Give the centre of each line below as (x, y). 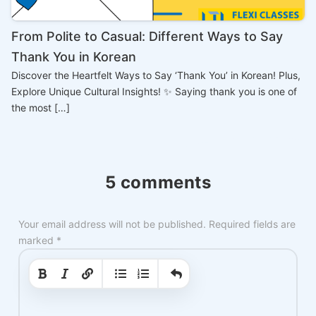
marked (37, 241)
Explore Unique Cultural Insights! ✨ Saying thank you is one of (154, 92)
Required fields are (252, 224)
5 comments (158, 183)
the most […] (41, 108)
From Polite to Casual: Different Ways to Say (147, 37)
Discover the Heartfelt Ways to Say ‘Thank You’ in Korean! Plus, (156, 75)
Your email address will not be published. (112, 224)
